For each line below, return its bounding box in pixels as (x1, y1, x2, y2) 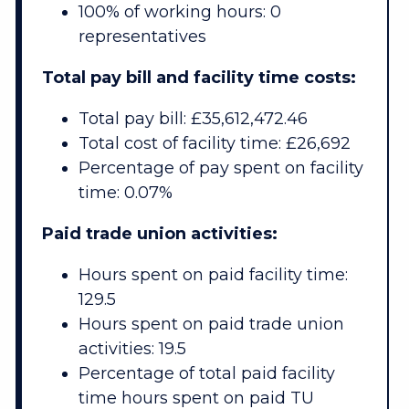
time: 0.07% (78, 183, 173, 204)
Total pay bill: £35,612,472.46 (78, 109, 308, 130)
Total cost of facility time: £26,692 (78, 133, 351, 154)
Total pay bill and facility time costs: (41, 68, 356, 89)
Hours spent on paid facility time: (78, 265, 348, 286)
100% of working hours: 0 (78, 2, 281, 23)
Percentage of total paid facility (78, 363, 335, 384)
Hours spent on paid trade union (78, 314, 344, 335)
